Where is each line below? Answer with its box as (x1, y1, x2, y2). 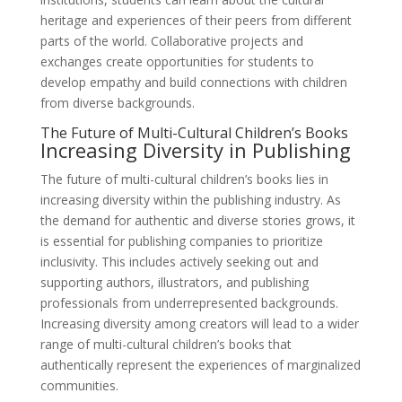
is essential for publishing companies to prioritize (39, 232, 323, 250)
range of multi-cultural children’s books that (39, 336, 292, 354)
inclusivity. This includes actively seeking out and (39, 253, 319, 271)
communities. (39, 377, 118, 395)
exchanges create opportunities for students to (39, 53, 314, 71)
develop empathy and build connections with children (39, 74, 347, 92)
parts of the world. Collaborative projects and (39, 32, 303, 50)
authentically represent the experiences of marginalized (39, 356, 361, 374)
